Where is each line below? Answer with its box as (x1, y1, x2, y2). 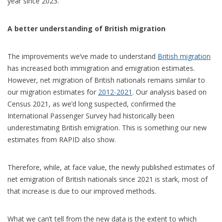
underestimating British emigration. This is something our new (7, 122, 207, 132)
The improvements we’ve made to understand (7, 51, 158, 61)
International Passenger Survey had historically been (7, 111, 174, 120)
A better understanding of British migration (7, 23, 166, 33)
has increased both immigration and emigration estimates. (7, 63, 195, 73)
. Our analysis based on (132, 87, 207, 97)
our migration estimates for (7, 87, 98, 97)
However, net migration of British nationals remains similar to (7, 75, 205, 85)
